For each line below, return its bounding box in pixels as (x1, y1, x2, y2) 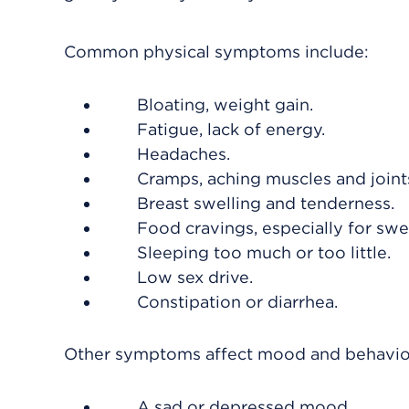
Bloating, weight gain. (137, 95, 313, 114)
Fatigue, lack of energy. (137, 120, 325, 139)
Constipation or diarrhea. (137, 292, 338, 311)
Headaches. (137, 144, 230, 163)
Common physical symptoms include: (64, 42, 369, 61)
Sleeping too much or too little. (137, 243, 391, 262)
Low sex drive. (137, 267, 253, 287)
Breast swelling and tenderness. (137, 194, 394, 213)
